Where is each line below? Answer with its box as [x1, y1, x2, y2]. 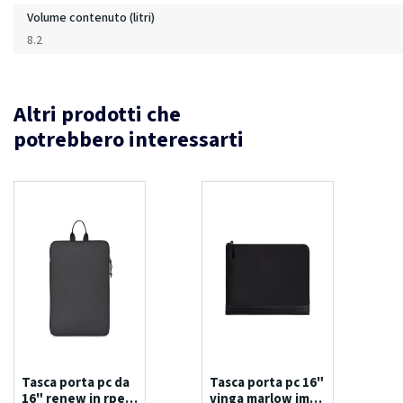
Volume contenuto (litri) [27, 8, 155, 27]
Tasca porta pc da [22, 372, 130, 392]
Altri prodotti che [13, 98, 181, 130]
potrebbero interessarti [13, 123, 244, 156]
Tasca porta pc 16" [210, 372, 324, 392]
